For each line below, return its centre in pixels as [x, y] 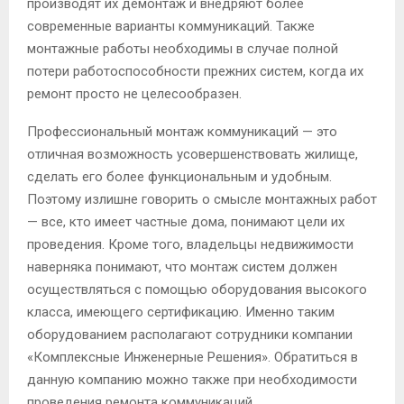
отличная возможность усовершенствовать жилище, [193, 155]
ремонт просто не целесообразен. [134, 94]
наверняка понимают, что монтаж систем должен [182, 267]
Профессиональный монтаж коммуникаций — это [182, 132]
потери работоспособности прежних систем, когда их [195, 72]
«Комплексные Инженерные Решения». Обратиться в [193, 358]
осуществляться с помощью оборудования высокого [197, 290]
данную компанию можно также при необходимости [192, 380]
